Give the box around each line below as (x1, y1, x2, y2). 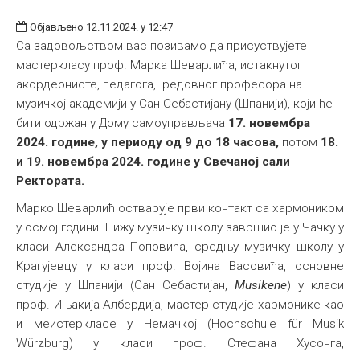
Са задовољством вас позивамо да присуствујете (16, 39, 307, 54)
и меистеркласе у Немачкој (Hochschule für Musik (16, 317, 344, 332)
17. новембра (228, 116, 310, 131)
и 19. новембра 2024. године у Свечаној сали (16, 154, 290, 170)
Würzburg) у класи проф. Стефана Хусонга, (16, 336, 344, 351)
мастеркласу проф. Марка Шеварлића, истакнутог (16, 58, 302, 73)
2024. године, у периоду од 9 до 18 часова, (16, 135, 282, 150)
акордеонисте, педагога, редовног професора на (16, 77, 302, 92)
